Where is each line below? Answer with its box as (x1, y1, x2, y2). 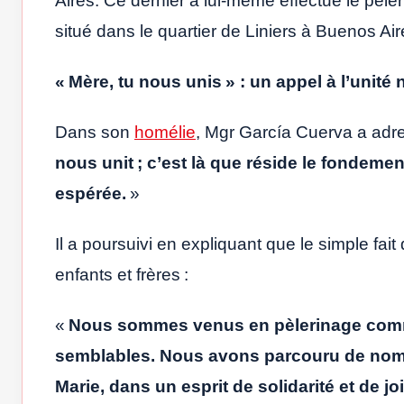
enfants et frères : (55, 265, 188, 285)
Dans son (55, 123, 134, 142)
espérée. (55, 184, 130, 204)
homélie (134, 123, 196, 142)
